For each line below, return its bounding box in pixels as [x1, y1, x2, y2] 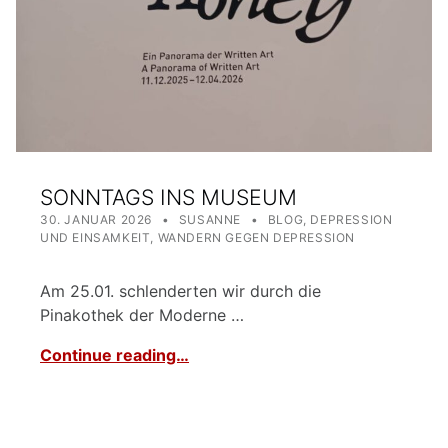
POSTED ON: [40, 203, 120, 219]
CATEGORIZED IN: [267, 204, 285, 220]
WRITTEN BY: [178, 203, 261, 219]
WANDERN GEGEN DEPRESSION [157, 229, 356, 245]
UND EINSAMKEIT [40, 229, 151, 245]
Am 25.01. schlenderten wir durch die [40, 280, 321, 301]
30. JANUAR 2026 [40, 211, 153, 227]
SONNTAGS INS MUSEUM [40, 183, 297, 210]
